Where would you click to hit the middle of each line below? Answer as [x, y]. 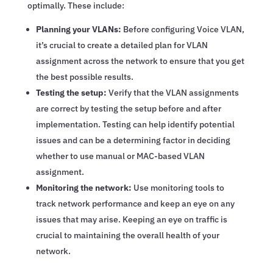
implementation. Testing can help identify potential [135, 124]
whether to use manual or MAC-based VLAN [120, 156]
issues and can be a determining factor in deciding [133, 140]
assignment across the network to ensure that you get [140, 61]
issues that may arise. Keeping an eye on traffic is [131, 219]
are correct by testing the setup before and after [128, 108]
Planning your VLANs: [78, 29]
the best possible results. [84, 76]
